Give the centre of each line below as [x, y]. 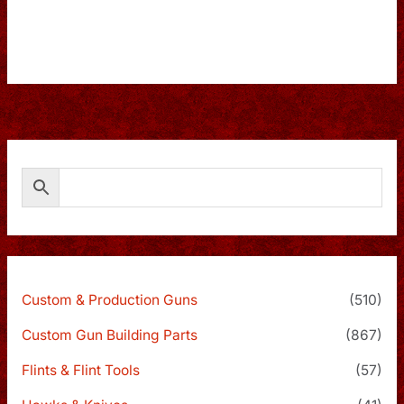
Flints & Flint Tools [80, 370]
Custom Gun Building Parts [109, 335]
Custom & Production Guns [109, 300]
